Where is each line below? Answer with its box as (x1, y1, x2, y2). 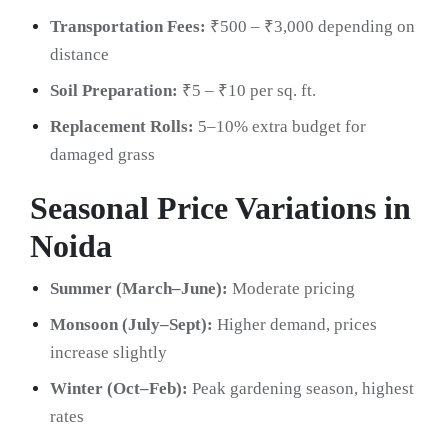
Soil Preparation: (50, 81, 178, 101)
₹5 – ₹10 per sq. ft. (178, 81, 316, 101)
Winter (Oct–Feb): (50, 379, 188, 399)
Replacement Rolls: (50, 117, 194, 137)
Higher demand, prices (213, 315, 377, 335)
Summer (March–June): (50, 279, 228, 299)
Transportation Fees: (50, 17, 206, 37)
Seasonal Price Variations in (30, 190, 411, 227)
